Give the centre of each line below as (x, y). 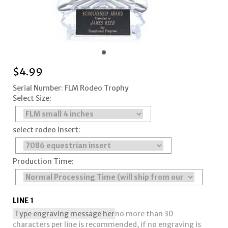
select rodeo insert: (46, 130)
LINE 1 (23, 201)
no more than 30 (144, 214)
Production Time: (43, 162)
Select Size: (32, 98)
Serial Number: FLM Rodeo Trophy (70, 88)
